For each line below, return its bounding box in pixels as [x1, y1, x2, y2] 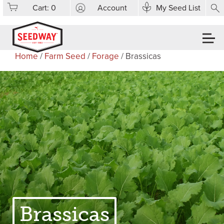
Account [97, 3, 127, 13]
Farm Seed [44, 51, 85, 61]
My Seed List [155, 3, 200, 13]
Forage [92, 51, 119, 61]
